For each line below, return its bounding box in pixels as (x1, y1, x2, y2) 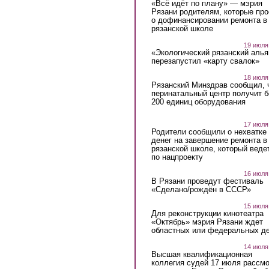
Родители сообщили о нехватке (151, 127, 267, 137)
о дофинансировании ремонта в (151, 15, 267, 25)
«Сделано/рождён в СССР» (151, 185, 251, 195)
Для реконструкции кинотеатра (151, 209, 264, 219)
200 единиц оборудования (151, 97, 246, 106)
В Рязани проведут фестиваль (151, 177, 264, 186)
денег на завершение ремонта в (151, 136, 267, 145)
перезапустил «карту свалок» (151, 56, 259, 65)
